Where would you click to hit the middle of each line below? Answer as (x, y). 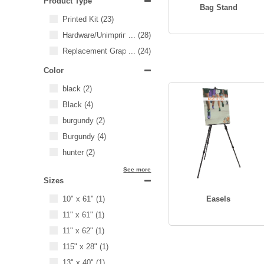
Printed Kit (81, 19)
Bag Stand (218, 7)
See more (137, 169)
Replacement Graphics (101, 51)
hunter (74, 152)
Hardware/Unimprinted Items (110, 35)
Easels (219, 199)
